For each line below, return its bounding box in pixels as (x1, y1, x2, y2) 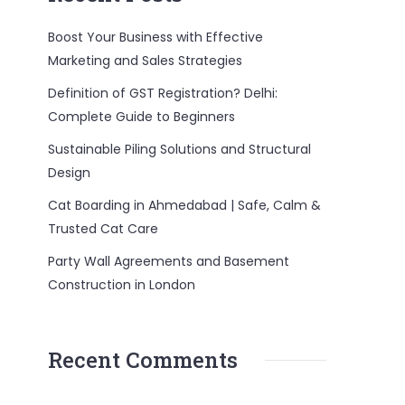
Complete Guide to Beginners (48, 108, 236, 126)
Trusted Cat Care (48, 220, 159, 238)
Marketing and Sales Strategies (48, 52, 243, 70)
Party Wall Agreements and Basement (48, 252, 290, 270)
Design (48, 164, 91, 182)
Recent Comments (48, 345, 239, 374)
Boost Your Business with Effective (48, 28, 264, 46)
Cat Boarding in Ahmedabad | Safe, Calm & (48, 196, 322, 214)
